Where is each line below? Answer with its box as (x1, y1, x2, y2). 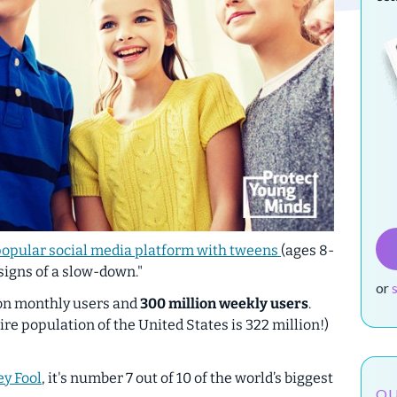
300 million (140, 294, 216, 312)
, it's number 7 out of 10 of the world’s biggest (42, 369, 333, 386)
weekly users (216, 294, 308, 312)
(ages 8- (281, 241, 334, 259)
